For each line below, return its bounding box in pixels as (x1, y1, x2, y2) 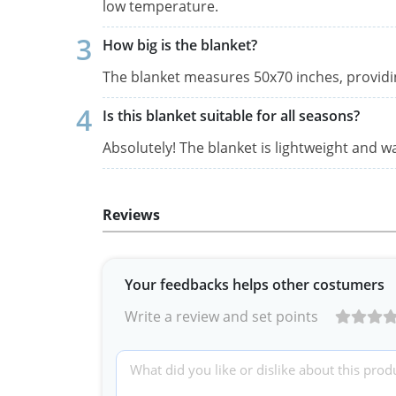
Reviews (103, 204, 160, 225)
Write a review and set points (125, 306, 318, 326)
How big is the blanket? (103, 34, 257, 55)
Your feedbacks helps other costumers (125, 274, 385, 294)
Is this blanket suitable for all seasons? (103, 105, 360, 126)
